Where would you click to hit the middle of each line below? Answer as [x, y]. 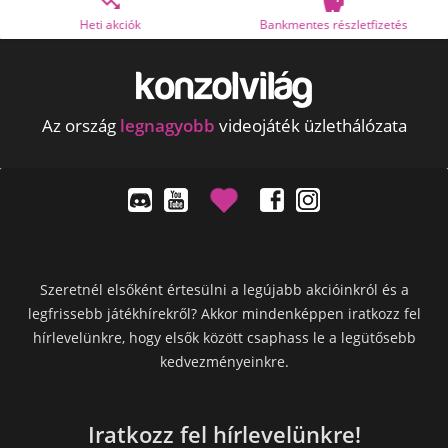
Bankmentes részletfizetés [161, 24]
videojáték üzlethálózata [310, 125]
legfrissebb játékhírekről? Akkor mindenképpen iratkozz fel [224, 313]
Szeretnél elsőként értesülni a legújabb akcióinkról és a [224, 289]
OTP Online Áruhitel [385, 24]
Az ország [80, 125]
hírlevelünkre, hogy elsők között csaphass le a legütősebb [224, 337]
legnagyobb [167, 125]
